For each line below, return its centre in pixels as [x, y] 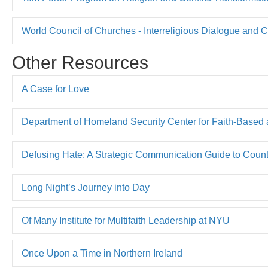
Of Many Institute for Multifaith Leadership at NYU [126, 220]
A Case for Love [55, 89]
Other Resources [80, 63]
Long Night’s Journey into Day [86, 188]
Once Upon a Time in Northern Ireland [102, 253]
